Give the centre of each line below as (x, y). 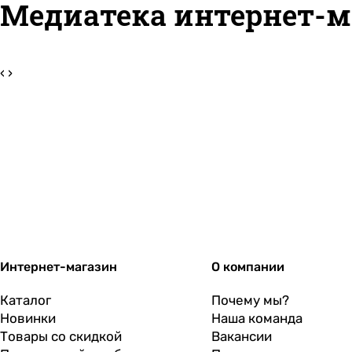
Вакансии (241, 336)
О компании (247, 267)
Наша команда (257, 318)
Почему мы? (250, 300)
